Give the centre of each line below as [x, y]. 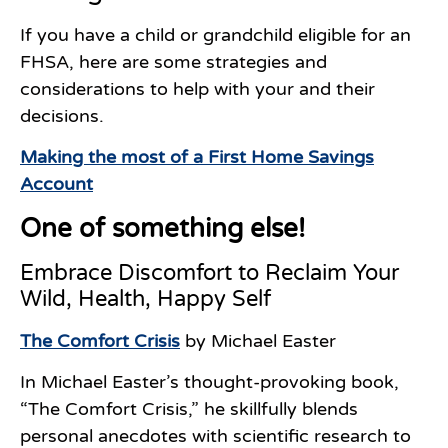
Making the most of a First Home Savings [197, 157]
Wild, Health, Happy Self [145, 298]
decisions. [62, 115]
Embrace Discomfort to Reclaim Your [209, 272]
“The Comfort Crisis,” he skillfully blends [189, 409]
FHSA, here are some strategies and [173, 61]
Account [56, 184]
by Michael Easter [258, 340]
